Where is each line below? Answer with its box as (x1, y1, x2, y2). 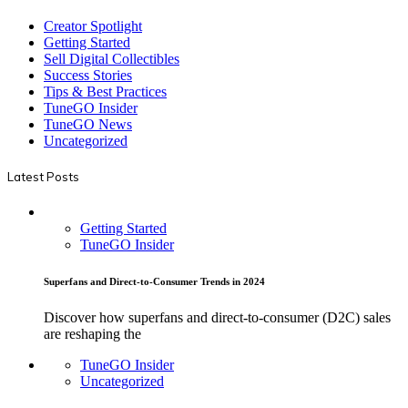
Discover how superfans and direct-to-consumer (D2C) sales (44, 309, 391, 325)
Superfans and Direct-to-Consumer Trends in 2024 (44, 276, 265, 287)
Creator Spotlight (44, 17, 142, 34)
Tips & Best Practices (44, 83, 167, 99)
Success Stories (44, 66, 132, 83)
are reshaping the (44, 325, 141, 342)
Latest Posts (7, 168, 79, 184)
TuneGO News (44, 116, 132, 132)
